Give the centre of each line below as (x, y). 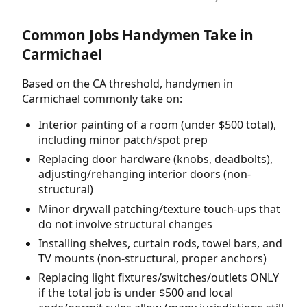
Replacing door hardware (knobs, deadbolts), (156, 159)
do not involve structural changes (125, 224)
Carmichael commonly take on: (102, 98)
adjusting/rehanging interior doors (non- (145, 174)
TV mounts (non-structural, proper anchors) (152, 258)
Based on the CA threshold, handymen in (127, 83)
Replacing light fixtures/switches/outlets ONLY (159, 278)
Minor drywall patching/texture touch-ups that (159, 209)
